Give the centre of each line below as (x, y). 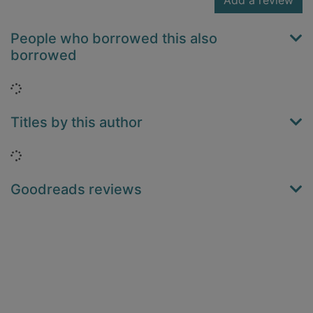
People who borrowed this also (114, 39)
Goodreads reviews (76, 190)
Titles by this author (77, 123)
